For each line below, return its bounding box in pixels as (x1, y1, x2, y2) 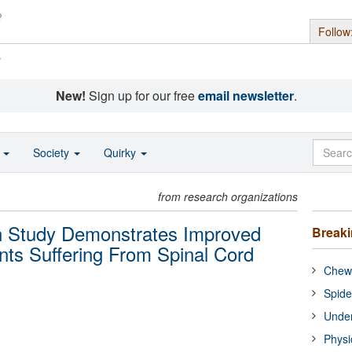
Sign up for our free (85, 86, 198, 104)
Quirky (104, 145, 139, 160)
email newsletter (197, 86, 294, 104)
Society (33, 145, 72, 160)
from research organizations (158, 189, 299, 204)
